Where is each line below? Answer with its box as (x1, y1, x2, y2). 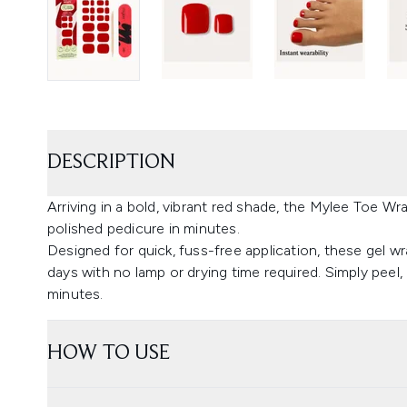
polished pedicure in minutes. (47, 219, 240, 237)
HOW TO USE (47, 342, 170, 364)
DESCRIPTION (47, 151, 175, 174)
